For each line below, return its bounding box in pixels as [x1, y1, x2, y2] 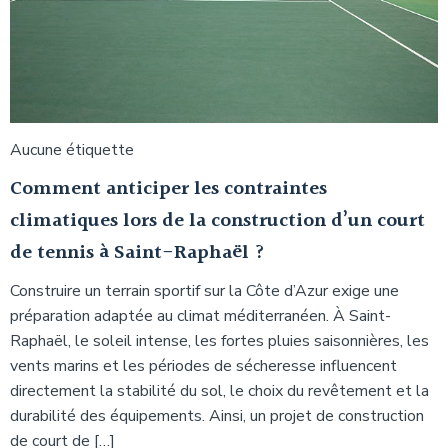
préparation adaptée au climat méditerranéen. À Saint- [10, 304, 391, 327]
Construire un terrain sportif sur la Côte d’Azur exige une [10, 279, 399, 302]
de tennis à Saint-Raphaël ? [10, 236, 265, 269]
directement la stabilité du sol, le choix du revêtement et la [10, 379, 429, 402]
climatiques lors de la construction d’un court [10, 204, 425, 237]
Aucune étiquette [10, 138, 134, 161]
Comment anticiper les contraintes [10, 172, 327, 205]
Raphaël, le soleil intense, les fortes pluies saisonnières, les [10, 329, 429, 352]
